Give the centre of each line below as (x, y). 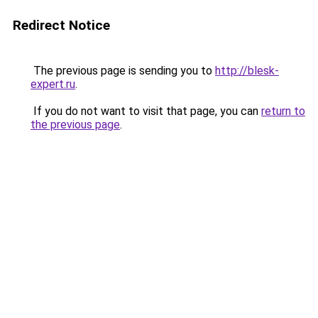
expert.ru (53, 84)
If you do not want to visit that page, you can (146, 111)
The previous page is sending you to (123, 71)
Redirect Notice (61, 25)
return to (283, 111)
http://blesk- (247, 71)
